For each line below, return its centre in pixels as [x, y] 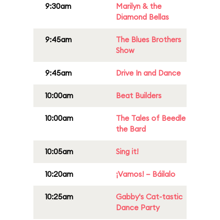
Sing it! [127, 151]
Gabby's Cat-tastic [149, 197]
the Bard [131, 129]
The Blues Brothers [149, 40]
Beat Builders [139, 96]
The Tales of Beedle [151, 118]
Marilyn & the [139, 6]
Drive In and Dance [148, 73]
